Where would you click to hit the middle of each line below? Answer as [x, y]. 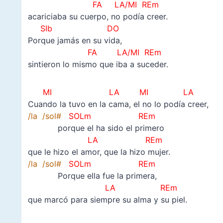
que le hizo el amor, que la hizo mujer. [99, 152]
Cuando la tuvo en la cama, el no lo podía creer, [118, 104]
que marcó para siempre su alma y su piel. [107, 200]
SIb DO [77, 29]
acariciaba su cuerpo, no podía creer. [98, 17]
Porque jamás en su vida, [75, 41]
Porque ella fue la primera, [92, 176]
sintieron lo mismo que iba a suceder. [98, 64]
